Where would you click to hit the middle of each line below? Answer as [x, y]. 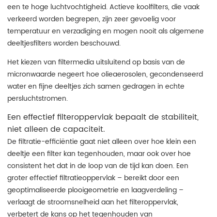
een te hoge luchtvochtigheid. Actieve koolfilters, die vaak [103, 7]
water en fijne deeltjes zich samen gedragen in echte [96, 86]
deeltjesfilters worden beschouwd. [64, 43]
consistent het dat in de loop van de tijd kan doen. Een [98, 166]
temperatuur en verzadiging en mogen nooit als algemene [106, 31]
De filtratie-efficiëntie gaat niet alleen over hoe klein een [102, 142]
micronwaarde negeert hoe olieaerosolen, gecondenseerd [105, 74]
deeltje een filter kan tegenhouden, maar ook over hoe [99, 154]
